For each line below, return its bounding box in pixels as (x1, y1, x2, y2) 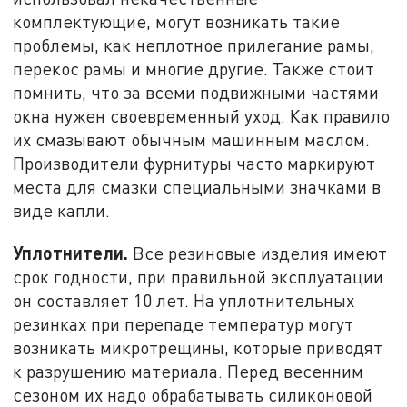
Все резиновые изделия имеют (128, 242, 388, 263)
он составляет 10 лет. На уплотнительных (13, 289, 355, 311)
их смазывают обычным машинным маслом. (13, 129, 371, 151)
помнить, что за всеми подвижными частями (13, 82, 380, 104)
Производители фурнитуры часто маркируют (13, 153, 376, 174)
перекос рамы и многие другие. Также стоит (13, 58, 375, 80)
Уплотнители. (13, 241, 129, 263)
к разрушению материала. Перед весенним (13, 360, 364, 382)
